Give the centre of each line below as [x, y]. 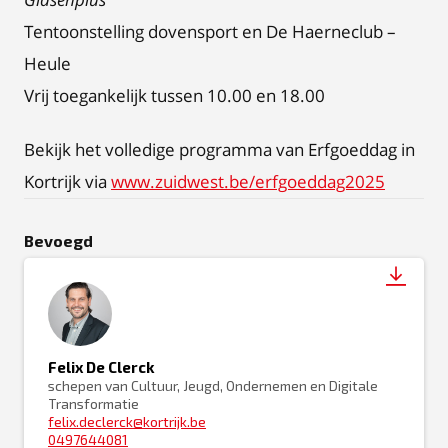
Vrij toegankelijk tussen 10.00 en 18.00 [174, 95]
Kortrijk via [67, 181]
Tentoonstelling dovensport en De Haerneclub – [210, 31]
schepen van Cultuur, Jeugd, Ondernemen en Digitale [213, 385]
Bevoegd [58, 240]
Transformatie [93, 403]
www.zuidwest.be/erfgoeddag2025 [248, 181]
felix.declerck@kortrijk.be [127, 421]
